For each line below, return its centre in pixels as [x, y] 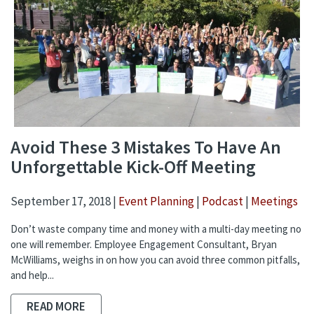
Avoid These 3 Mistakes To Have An [146, 146]
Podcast [223, 202]
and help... [32, 275]
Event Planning [156, 202]
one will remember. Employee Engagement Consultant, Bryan [144, 245]
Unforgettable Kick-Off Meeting [133, 166]
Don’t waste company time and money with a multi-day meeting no [156, 229]
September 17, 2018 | [64, 202]
